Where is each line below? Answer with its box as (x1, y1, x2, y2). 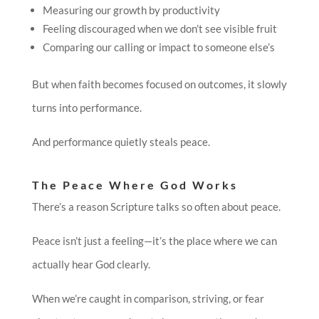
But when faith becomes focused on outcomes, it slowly (31, 78, 287, 91)
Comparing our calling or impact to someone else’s (42, 41, 275, 54)
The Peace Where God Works (31, 178, 238, 192)
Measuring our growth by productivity (42, 4, 220, 17)
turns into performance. (31, 101, 142, 115)
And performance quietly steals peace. (31, 135, 210, 149)
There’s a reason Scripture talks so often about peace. (31, 200, 281, 214)
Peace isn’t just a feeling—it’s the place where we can (31, 234, 277, 248)
